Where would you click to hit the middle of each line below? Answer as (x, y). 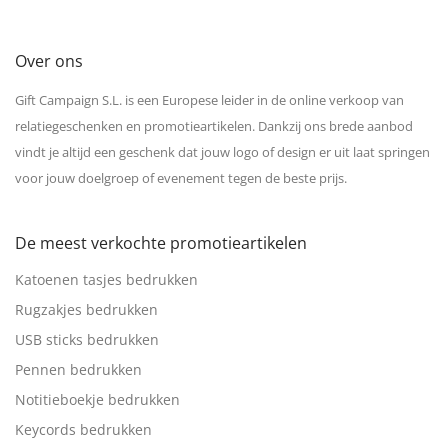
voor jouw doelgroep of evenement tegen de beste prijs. (181, 178)
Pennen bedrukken (78, 370)
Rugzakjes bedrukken (86, 310)
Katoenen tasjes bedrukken (106, 280)
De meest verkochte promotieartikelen (161, 243)
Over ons (49, 61)
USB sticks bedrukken (87, 340)
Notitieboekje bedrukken (97, 400)
